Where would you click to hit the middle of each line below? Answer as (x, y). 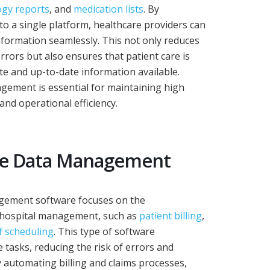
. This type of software (104, 232)
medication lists (108, 9)
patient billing (171, 216)
